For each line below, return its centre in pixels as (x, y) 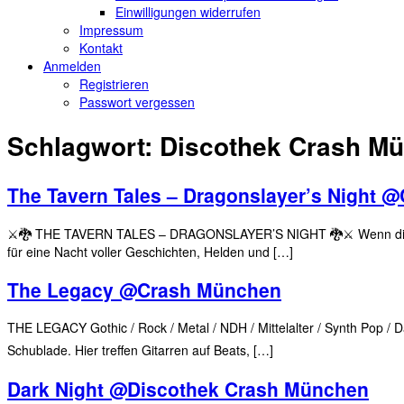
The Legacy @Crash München (144, 289)
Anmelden (72, 65)
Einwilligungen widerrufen (188, 11)
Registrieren (114, 83)
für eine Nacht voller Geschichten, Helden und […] (150, 251)
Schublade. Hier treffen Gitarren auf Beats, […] (140, 350)
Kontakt (101, 47)
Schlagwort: (83, 146)
